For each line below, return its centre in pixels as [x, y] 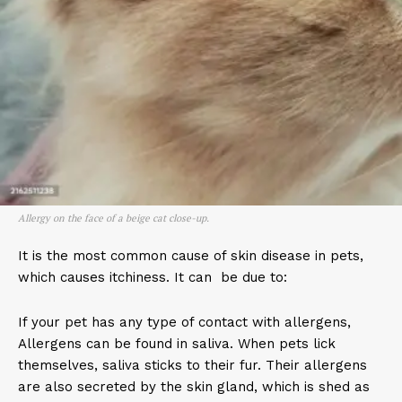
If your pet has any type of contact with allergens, [184, 322]
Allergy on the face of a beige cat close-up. [114, 218]
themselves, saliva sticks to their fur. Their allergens [192, 365]
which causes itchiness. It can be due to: [153, 277]
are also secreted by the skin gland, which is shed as [194, 387]
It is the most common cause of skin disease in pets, [191, 256]
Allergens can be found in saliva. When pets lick [177, 344]
